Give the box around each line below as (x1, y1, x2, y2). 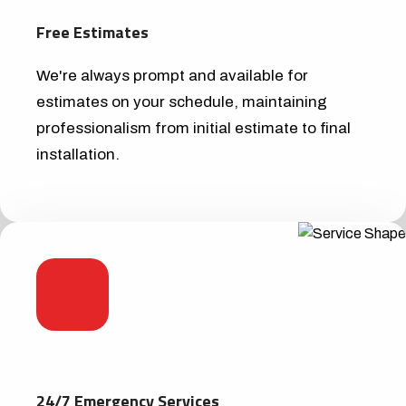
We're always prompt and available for (36, 67, 308, 85)
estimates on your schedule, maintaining (36, 93, 327, 111)
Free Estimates (36, 20, 149, 45)
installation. (36, 146, 120, 164)
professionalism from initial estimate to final (36, 120, 351, 138)
